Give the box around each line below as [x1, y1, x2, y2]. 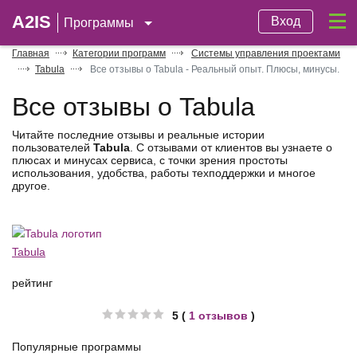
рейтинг [12, 276, 53, 289]
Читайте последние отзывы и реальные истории [12, 128, 265, 141]
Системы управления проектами [191, 48, 340, 59]
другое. [12, 179, 50, 192]
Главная [12, 48, 49, 59]
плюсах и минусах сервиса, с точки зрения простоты [12, 154, 288, 167]
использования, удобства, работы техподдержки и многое [12, 167, 316, 179]
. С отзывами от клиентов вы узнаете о [130, 141, 332, 154]
